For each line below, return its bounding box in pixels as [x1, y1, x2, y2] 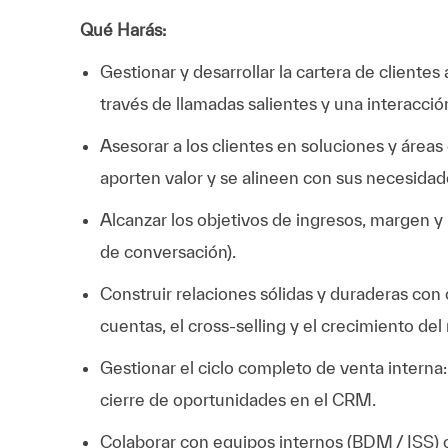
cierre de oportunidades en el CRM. [100, 389, 376, 409]
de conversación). [100, 241, 236, 261]
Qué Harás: [80, 19, 166, 39]
